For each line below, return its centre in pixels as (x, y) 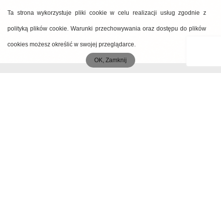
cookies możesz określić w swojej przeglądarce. (72, 44)
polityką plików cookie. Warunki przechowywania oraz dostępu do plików (107, 29)
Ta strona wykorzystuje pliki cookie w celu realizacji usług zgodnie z (107, 13)
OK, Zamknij (110, 60)
